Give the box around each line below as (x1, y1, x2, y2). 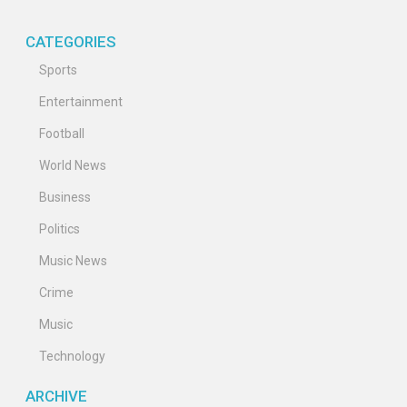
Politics (39, 222, 80, 237)
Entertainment (39, 94, 123, 110)
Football (39, 126, 84, 142)
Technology (39, 349, 105, 364)
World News (39, 158, 106, 174)
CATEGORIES (25, 33, 116, 52)
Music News (39, 253, 107, 269)
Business (39, 190, 91, 205)
